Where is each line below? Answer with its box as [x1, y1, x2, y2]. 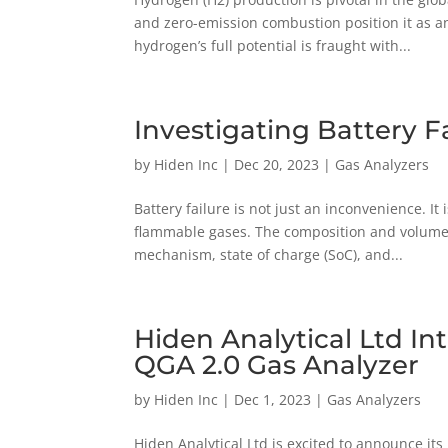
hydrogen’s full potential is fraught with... [134, 35, 412, 55]
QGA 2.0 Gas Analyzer [134, 348, 420, 381]
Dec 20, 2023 [234, 154, 320, 174]
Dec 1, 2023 [234, 389, 312, 409]
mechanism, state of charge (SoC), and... [134, 244, 404, 264]
